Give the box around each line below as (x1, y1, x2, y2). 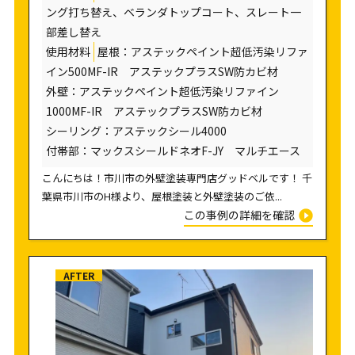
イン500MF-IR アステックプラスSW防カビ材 (45, 63, 278, 80)
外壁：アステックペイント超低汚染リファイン (45, 83, 279, 100)
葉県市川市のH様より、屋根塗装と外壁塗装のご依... (41, 189, 282, 204)
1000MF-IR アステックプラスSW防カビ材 (45, 103, 273, 120)
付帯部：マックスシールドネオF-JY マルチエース (45, 143, 300, 159)
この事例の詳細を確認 (184, 207, 298, 223)
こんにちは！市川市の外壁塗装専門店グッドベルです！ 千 (41, 170, 312, 186)
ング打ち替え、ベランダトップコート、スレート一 (45, 4, 301, 21)
